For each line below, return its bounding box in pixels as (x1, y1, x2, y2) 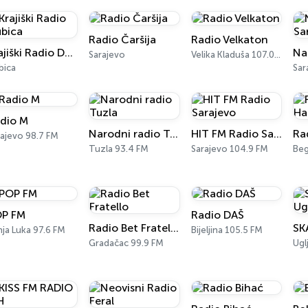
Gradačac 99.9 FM (89, 238, 164, 248)
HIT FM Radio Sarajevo (273, 127, 282, 140)
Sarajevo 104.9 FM (190, 144, 268, 154)
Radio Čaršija (89, 33, 157, 46)
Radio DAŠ (190, 208, 244, 221)
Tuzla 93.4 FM (89, 144, 149, 154)
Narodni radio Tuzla (170, 127, 179, 140)
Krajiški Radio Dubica (64, 46, 73, 59)
